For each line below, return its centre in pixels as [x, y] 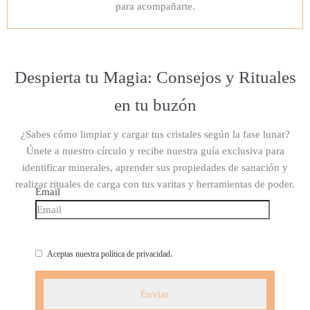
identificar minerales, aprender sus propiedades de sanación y [155, 167]
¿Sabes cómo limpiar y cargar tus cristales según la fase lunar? [155, 134]
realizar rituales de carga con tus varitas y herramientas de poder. [155, 184]
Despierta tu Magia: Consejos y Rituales [155, 77]
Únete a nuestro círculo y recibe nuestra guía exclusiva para [155, 151]
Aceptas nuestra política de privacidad [108, 254]
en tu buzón [155, 105]
